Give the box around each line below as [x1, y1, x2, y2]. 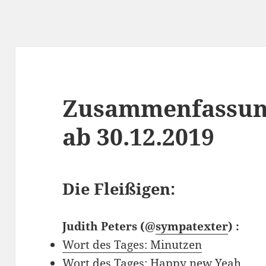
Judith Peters [62, 218, 141, 235]
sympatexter [156, 218, 229, 235]
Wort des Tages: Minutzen [62, 237, 202, 253]
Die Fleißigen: [62, 178, 176, 200]
